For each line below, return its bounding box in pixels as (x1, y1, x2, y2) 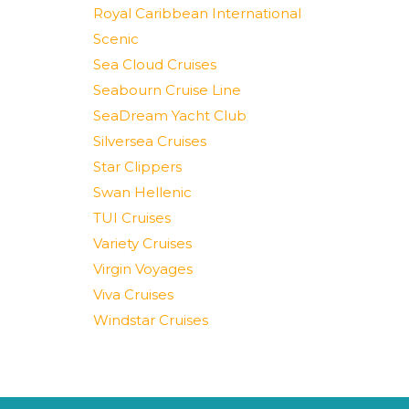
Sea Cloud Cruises (93, 56, 216, 73)
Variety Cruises (93, 235, 192, 252)
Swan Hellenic (93, 184, 192, 201)
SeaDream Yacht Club (93, 107, 246, 124)
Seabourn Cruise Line (93, 81, 241, 99)
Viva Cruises (93, 286, 173, 303)
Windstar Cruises (93, 311, 208, 329)
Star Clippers (93, 158, 182, 175)
